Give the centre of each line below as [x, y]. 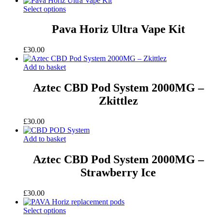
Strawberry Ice [118, 173]
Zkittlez [118, 101]
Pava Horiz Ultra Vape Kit [118, 29]
